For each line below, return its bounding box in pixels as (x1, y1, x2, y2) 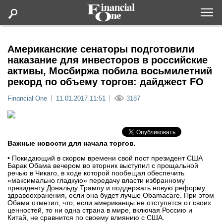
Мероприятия (39, 147, 91, 156)
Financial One (7, 95, 47, 102)
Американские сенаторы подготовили (7, 44, 194, 55)
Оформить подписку (91, 27, 167, 36)
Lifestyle (39, 121, 70, 131)
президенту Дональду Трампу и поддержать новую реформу (7, 184, 205, 192)
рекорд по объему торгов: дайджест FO (7, 76, 204, 87)
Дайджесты (39, 96, 84, 106)
